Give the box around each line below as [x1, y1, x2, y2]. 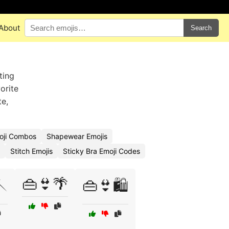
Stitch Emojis [10, 147, 53, 155]
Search [190, 24, 212, 32]
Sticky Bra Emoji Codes [63, 147, 140, 155]
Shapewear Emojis [47, 132, 107, 141]
